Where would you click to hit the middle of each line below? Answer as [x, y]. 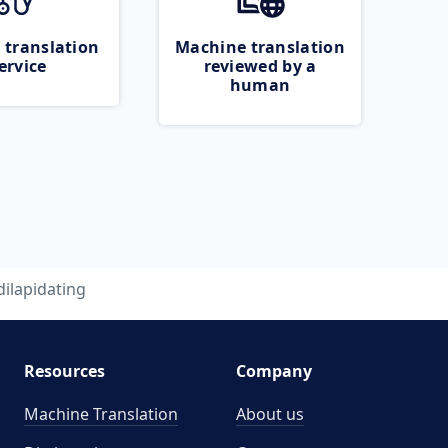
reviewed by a [260, 66]
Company [274, 371]
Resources [64, 371]
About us [270, 414]
